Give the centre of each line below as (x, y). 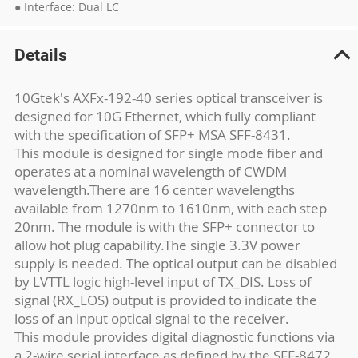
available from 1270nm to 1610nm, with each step (170, 208)
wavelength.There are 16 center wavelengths (154, 190)
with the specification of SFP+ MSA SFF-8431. (152, 135)
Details (40, 55)
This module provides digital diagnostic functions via (174, 337)
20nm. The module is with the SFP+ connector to (164, 227)
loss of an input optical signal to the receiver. (151, 318)
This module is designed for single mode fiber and (168, 153)
